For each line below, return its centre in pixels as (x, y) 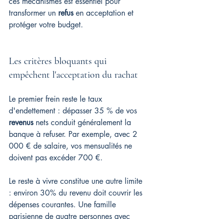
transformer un (33, 13)
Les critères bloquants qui (59, 61)
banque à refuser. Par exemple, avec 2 (74, 134)
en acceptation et (105, 13)
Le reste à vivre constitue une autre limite (77, 181)
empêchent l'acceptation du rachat (73, 75)
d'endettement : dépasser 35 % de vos (74, 111)
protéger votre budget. (46, 25)
